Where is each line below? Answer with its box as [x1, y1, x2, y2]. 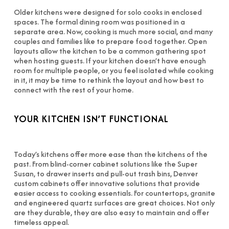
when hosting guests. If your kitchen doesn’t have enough [13, 55, 206, 66]
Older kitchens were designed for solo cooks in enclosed [13, 7, 202, 17]
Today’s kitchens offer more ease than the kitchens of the [13, 149, 208, 159]
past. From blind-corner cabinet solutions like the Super [13, 158, 197, 169]
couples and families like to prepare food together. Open [13, 36, 207, 47]
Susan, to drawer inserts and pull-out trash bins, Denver [13, 168, 198, 179]
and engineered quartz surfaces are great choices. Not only [13, 197, 215, 208]
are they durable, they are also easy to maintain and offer [13, 207, 209, 218]
